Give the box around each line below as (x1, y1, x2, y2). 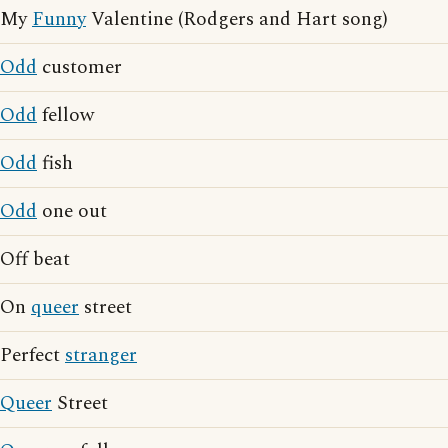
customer (37, 52, 122, 82)
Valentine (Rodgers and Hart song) (86, 4, 388, 34)
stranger (65, 340, 137, 370)
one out (37, 196, 107, 226)
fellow (37, 100, 94, 130)
